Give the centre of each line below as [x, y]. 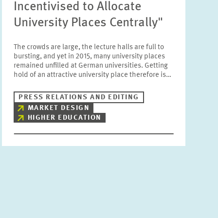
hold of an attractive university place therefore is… [93, 75]
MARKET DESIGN [59, 108]
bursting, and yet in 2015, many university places [90, 57]
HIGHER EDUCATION [64, 118]
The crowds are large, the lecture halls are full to [89, 47]
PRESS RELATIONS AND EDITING [79, 98]
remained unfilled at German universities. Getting [91, 66]
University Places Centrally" [89, 23]
